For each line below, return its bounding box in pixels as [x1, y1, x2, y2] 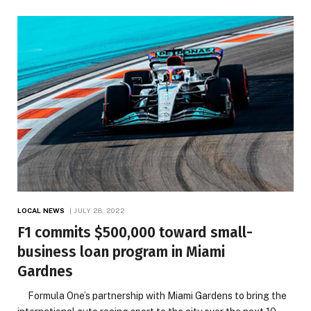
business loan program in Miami [17, 242, 225, 261]
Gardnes [17, 262, 163, 280]
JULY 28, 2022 [74, 205, 126, 215]
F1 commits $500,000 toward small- [17, 223, 253, 242]
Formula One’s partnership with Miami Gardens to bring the [17, 289, 287, 301]
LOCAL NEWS [17, 205, 65, 215]
